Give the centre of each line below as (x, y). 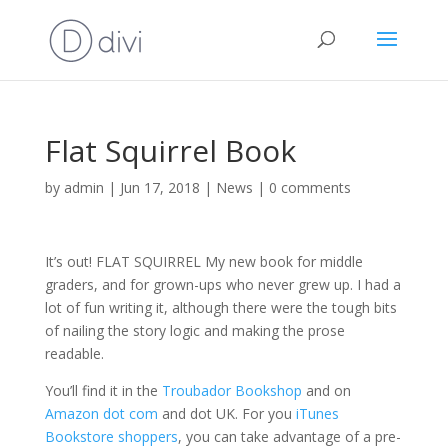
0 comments (309, 187)
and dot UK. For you (226, 413)
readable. (74, 353)
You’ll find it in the (103, 390)
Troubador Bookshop (231, 390)
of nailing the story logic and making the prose (194, 330)
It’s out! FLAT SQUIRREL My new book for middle (203, 261)
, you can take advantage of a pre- (289, 436)
